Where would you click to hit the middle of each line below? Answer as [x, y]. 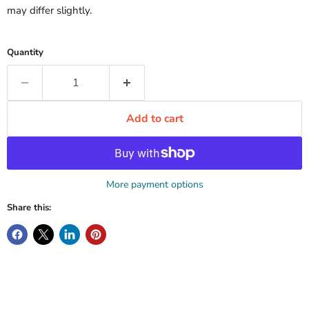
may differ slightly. [49, 10]
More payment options [154, 185]
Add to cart [154, 119]
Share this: [29, 208]
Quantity [25, 52]
